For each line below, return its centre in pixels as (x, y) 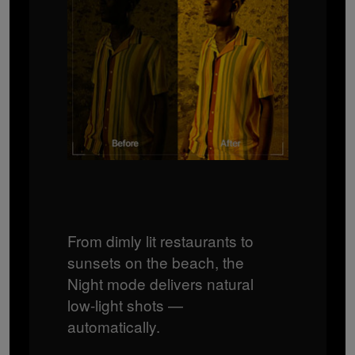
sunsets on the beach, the (155, 261)
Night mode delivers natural (160, 283)
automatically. (113, 326)
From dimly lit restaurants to (160, 240)
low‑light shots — (125, 304)
